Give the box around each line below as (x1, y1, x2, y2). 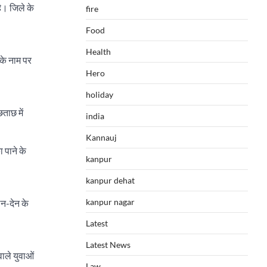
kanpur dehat (86, 175, 135, 185)
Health (86, 46, 111, 57)
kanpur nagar (86, 197, 135, 207)
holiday (86, 89, 113, 100)
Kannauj (86, 132, 117, 142)
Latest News (86, 240, 131, 250)
